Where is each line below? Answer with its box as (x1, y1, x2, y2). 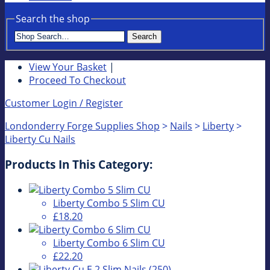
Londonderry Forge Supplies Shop (5, 119, 160, 133)
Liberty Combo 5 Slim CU (53, 196, 165, 210)
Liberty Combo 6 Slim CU (53, 236, 165, 250)
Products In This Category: (5, 157, 152, 172)
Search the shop (16, 12, 90, 25)
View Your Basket (29, 60, 107, 74)
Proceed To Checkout (29, 73, 126, 87)
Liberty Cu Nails (5, 132, 75, 146)
